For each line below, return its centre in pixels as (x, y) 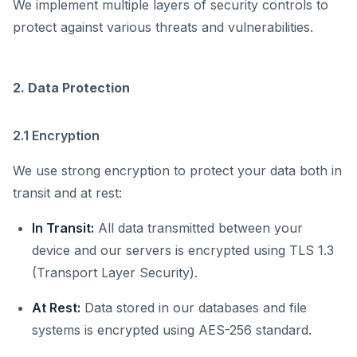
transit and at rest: (67, 193)
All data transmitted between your (198, 228)
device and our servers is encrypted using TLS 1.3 (183, 251)
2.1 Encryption (56, 136)
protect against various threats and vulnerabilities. (163, 27)
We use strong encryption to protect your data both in (177, 171)
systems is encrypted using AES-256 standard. (172, 330)
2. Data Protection (71, 88)
